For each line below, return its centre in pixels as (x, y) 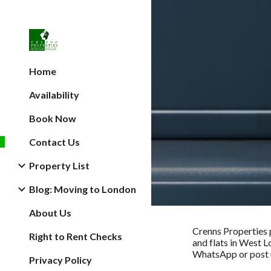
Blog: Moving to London (83, 189)
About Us (50, 213)
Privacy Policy (60, 260)
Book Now (53, 118)
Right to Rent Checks (76, 236)
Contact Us (54, 142)
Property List (59, 165)
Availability (54, 95)
